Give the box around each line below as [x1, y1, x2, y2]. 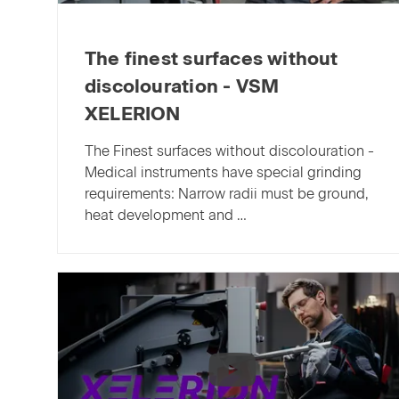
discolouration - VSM [85, 75, 280, 98]
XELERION [85, 102, 181, 126]
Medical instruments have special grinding [85, 164, 362, 182]
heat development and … [85, 207, 247, 224]
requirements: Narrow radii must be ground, [85, 185, 369, 203]
